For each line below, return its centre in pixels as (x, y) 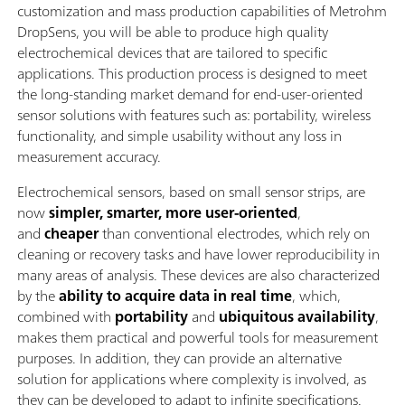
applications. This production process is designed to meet (192, 73)
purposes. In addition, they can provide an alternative (179, 358)
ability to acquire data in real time (175, 295)
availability (336, 316)
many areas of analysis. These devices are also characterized (198, 274)
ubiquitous (256, 316)
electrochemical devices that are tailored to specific (172, 52)
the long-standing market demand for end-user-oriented (190, 94)
